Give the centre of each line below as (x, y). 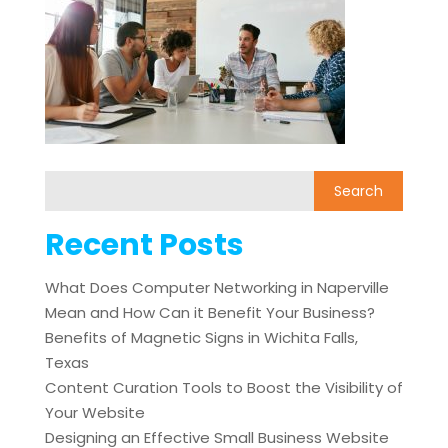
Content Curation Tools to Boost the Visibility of (223, 388)
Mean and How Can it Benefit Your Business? (209, 313)
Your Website (94, 413)
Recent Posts (144, 245)
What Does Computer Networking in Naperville (216, 288)
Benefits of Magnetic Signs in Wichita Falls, (201, 338)
